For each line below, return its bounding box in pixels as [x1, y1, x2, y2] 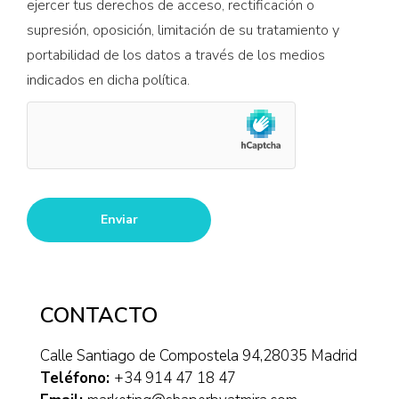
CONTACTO [40, 301, 158, 330]
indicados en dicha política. [27, 70, 190, 91]
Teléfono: [40, 368, 114, 389]
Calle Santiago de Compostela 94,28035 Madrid [40, 346, 357, 367]
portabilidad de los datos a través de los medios [27, 45, 325, 66]
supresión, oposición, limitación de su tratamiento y [27, 20, 339, 41]
